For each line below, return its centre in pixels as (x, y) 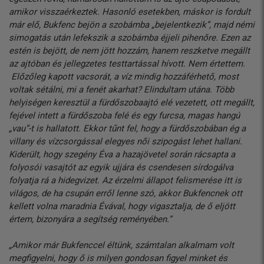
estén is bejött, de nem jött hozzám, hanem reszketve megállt (129, 50)
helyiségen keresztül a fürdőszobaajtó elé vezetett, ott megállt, (132, 102)
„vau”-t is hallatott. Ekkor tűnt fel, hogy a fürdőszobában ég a (127, 128)
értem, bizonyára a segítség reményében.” (90, 219)
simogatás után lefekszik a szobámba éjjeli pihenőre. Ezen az (130, 37)
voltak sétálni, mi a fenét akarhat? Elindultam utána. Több (121, 89)
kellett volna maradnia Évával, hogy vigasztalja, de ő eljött (122, 206)
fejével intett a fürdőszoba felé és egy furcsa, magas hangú (124, 115)
